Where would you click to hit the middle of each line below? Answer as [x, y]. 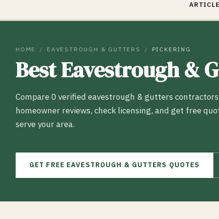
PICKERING [171, 49]
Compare [33, 97]
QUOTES [183, 165]
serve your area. [45, 124]
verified [72, 97]
